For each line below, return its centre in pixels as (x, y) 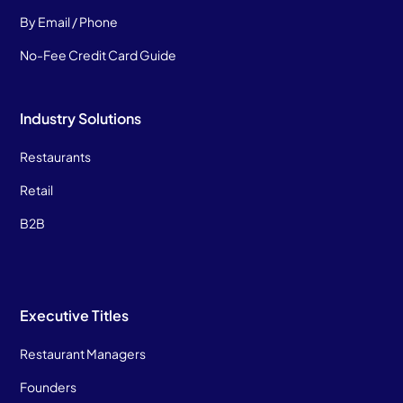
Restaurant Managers (83, 353)
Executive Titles (75, 315)
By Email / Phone (69, 21)
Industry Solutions (81, 118)
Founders (49, 386)
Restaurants (56, 156)
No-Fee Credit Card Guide (99, 54)
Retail (37, 189)
